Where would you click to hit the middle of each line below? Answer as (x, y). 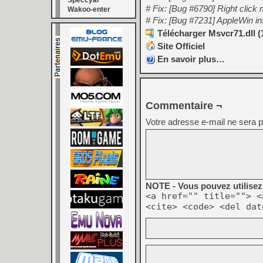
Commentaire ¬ (184, 106)
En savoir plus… (191, 59)
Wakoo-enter (89, 9)
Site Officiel (181, 46)
